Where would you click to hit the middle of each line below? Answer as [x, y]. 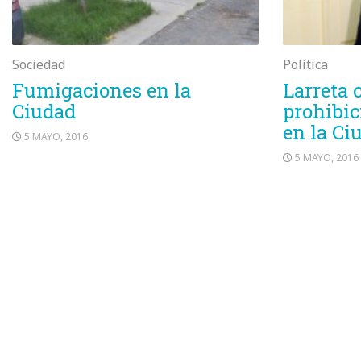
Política [305, 64]
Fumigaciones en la [102, 90]
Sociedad [39, 64]
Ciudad [44, 111]
